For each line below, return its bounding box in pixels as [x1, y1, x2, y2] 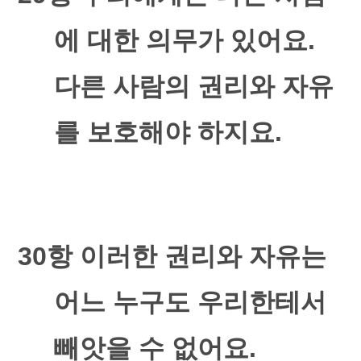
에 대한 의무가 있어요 [53, 26, 308, 55]
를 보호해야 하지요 [53, 118, 275, 147]
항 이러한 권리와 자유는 [47, 242, 327, 271]
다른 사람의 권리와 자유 [53, 72, 334, 101]
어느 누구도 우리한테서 [53, 288, 326, 317]
